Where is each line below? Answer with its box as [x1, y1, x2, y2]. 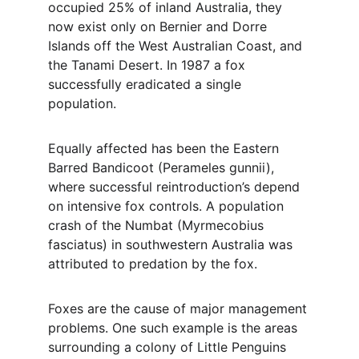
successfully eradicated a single [48, 76, 245, 92]
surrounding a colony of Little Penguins [48, 339, 290, 355]
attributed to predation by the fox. [48, 256, 257, 272]
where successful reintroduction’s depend [48, 179, 304, 195]
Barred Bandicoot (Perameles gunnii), [48, 159, 278, 175]
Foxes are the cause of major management [48, 301, 311, 317]
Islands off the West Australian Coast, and [48, 38, 306, 54]
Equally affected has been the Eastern [48, 140, 283, 156]
